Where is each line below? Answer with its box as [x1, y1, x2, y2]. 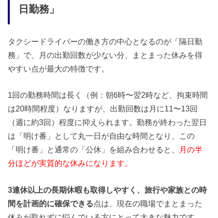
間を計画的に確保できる [8, 199, 94, 208]
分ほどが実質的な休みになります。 [8, 159, 133, 168]
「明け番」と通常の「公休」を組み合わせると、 [8, 145, 180, 154]
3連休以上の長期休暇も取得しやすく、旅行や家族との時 [8, 185, 207, 194]
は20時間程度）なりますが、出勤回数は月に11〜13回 [8, 104, 198, 113]
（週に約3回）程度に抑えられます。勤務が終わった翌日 [8, 118, 207, 127]
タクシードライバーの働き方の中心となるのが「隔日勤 [8, 37, 203, 46]
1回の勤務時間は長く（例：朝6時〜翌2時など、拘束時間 [8, 91, 208, 100]
